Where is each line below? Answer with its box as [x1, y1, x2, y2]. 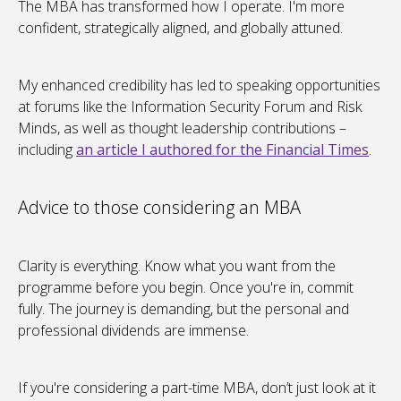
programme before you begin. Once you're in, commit [18, 277, 354, 298]
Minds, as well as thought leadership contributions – [18, 118, 346, 139]
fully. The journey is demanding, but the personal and [18, 299, 349, 320]
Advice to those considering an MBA [18, 195, 305, 220]
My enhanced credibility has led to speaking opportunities [18, 75, 380, 96]
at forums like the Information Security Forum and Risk [18, 97, 362, 117]
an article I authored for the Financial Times [76, 140, 369, 160]
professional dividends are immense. [18, 320, 249, 341]
